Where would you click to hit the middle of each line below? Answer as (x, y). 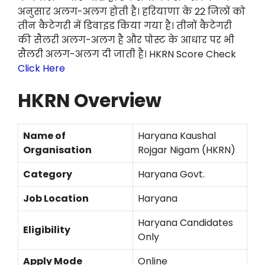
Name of (44, 136)
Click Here (41, 69)
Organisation (57, 150)
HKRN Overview (90, 101)
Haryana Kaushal (177, 136)
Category (48, 174)
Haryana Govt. (171, 174)
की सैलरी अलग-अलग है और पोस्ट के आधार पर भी (126, 40)
